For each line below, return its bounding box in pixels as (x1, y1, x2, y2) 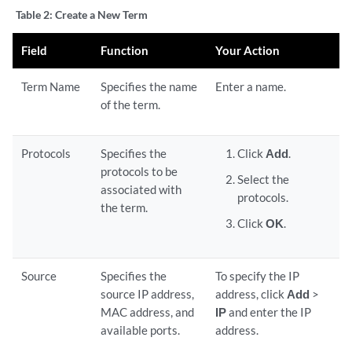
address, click (215, 287, 288, 301)
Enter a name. (215, 79, 287, 93)
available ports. (101, 323, 181, 337)
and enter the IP (226, 305, 312, 319)
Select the (236, 172, 289, 186)
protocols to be (101, 164, 178, 178)
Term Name (21, 79, 81, 93)
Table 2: (16, 8, 55, 21)
